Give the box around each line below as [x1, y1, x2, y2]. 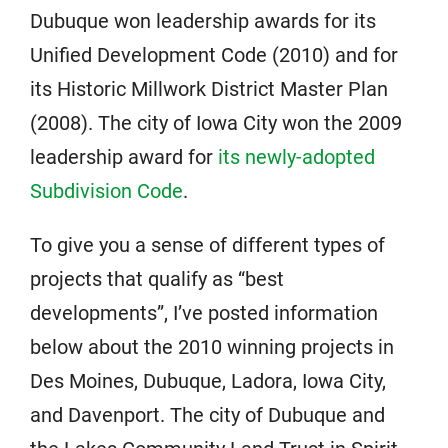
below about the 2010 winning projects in [30, 335, 394, 359]
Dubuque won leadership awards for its [30, 9, 376, 33]
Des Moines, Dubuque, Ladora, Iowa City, [30, 369, 386, 393]
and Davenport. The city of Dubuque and [30, 403, 385, 427]
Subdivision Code [30, 179, 183, 203]
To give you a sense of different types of [30, 233, 385, 257]
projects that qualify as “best [30, 267, 284, 291]
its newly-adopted [218, 145, 375, 169]
